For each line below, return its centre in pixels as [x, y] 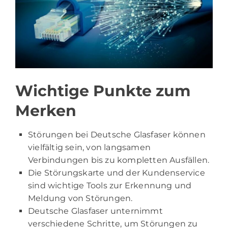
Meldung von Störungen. [80, 198]
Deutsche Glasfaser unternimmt [95, 211]
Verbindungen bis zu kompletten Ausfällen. [119, 160]
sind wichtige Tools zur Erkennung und [110, 186]
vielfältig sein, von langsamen [89, 148]
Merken [46, 111]
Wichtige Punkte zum [103, 91]
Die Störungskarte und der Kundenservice [117, 173]
